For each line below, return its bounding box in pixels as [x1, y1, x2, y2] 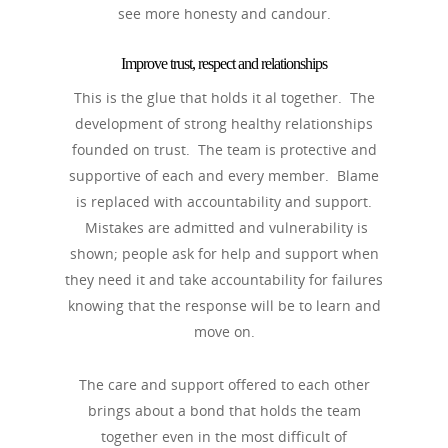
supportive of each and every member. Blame [69, 166, 379, 185]
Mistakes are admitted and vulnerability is [80, 218, 368, 237]
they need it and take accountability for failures [65, 270, 383, 289]
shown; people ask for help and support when [69, 244, 379, 263]
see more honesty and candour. [117, 4, 331, 23]
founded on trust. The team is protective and [71, 140, 377, 159]
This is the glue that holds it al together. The [73, 88, 375, 107]
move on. [193, 322, 255, 341]
